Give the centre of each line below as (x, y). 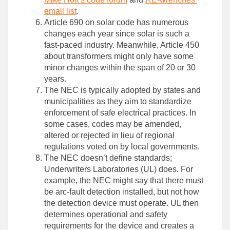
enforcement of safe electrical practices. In (120, 113)
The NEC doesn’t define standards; (108, 158)
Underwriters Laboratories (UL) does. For (119, 169)
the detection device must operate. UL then (121, 203)
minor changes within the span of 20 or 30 (120, 68)
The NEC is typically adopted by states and (122, 90)
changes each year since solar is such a (117, 34)
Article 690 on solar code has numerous (116, 23)
